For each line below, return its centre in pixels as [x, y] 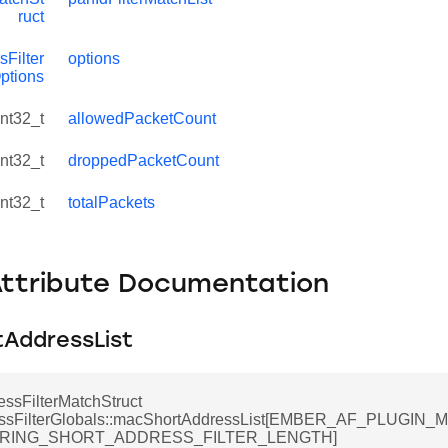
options [94, 58]
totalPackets [111, 202]
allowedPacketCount [142, 118]
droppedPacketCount [143, 160]
